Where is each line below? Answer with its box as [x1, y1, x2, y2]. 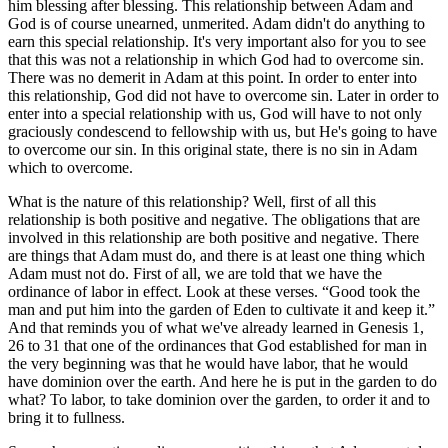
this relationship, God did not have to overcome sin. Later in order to [8, 86, 439, 104]
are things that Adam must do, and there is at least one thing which [8, 246, 425, 264]
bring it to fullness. [8, 408, 125, 426]
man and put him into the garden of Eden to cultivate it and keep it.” [8, 300, 435, 318]
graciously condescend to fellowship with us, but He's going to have [8, 122, 437, 140]
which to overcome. [8, 158, 133, 176]
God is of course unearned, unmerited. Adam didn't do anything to [8, 14, 425, 32]
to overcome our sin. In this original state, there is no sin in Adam [8, 140, 417, 158]
